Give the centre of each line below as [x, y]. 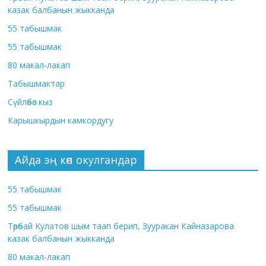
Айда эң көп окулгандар [76, 159]
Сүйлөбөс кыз [31, 102]
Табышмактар [37, 83]
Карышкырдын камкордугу [61, 120]
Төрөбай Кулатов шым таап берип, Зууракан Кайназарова [121, 226]
